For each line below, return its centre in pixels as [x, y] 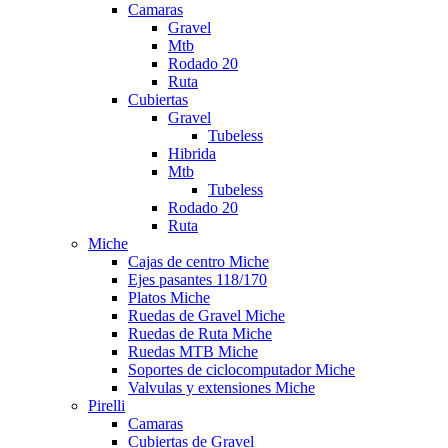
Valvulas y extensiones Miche [221, 387]
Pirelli [106, 405]
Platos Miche [169, 297]
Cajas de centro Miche [198, 261]
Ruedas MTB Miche [193, 351]
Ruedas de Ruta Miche [200, 333]
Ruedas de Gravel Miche [206, 315]
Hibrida [192, 153]
